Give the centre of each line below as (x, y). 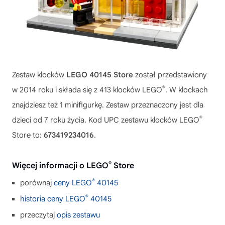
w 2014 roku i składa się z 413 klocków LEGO (87, 90)
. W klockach (187, 90)
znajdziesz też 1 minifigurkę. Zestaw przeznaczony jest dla (108, 105)
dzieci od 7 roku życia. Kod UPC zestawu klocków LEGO (106, 120)
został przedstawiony (170, 75)
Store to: (28, 135)
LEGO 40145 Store (100, 75)
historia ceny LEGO (53, 199)
